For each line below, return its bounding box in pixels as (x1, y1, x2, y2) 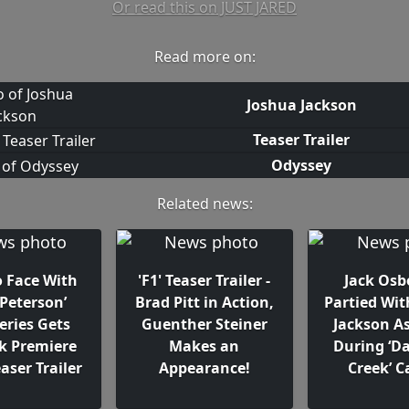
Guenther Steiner (141, 314, 267, 334)
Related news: (156, 194, 253, 214)
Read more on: (153, 46, 256, 67)
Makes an (169, 336, 240, 356)
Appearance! (158, 358, 250, 378)
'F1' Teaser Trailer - (138, 270, 271, 290)
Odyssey (271, 155, 332, 176)
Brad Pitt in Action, (134, 292, 274, 312)
